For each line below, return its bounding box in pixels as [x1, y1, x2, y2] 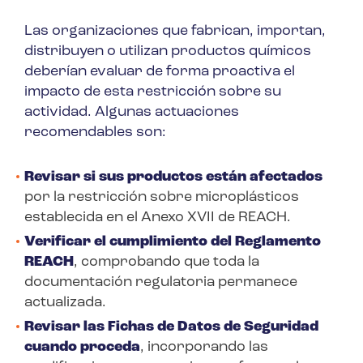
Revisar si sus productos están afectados [24, 169, 322, 185]
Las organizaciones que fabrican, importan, [24, 23, 326, 39]
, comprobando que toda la [74, 254, 259, 270]
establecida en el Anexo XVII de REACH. [24, 209, 291, 225]
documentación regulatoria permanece [24, 274, 297, 290]
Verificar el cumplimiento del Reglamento [24, 233, 321, 250]
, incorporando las [140, 339, 268, 355]
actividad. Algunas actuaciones [24, 104, 239, 120]
